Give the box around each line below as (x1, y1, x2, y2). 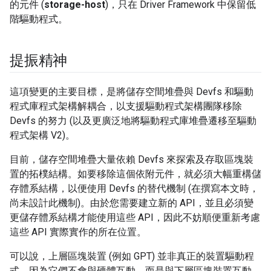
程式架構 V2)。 (10, 129, 75, 142)
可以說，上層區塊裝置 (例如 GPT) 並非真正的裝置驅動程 (10, 250, 254, 263)
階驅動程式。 (10, 13, 68, 25)
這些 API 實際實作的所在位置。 (10, 226, 146, 238)
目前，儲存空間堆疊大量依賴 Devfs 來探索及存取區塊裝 (10, 154, 253, 166)
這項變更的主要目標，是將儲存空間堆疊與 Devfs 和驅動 (10, 86, 253, 98)
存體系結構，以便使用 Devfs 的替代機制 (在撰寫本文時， (10, 183, 259, 195)
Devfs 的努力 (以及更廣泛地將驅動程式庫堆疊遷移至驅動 (10, 115, 256, 127)
